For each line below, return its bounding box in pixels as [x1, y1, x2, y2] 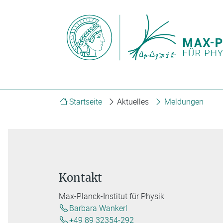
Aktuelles [117, 96, 149, 107]
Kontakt [59, 171, 102, 185]
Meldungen [164, 96, 204, 107]
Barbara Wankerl [69, 203, 127, 214]
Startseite [69, 96, 102, 107]
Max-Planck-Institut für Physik [59, 191, 164, 202]
